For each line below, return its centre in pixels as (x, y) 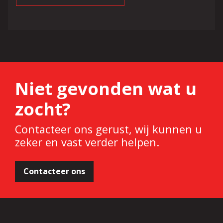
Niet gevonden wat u (106, 88)
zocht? (43, 109)
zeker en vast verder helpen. (87, 142)
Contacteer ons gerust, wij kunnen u (109, 129)
